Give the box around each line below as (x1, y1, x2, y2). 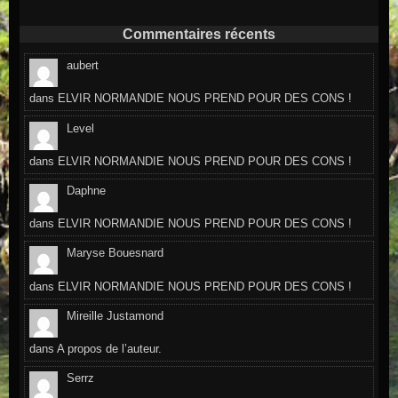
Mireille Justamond (67, 308, 164, 322)
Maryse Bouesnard (67, 246, 164, 260)
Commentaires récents (123, 27, 275, 43)
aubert (67, 59, 99, 73)
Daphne (67, 184, 107, 198)
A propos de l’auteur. (57, 341, 163, 355)
